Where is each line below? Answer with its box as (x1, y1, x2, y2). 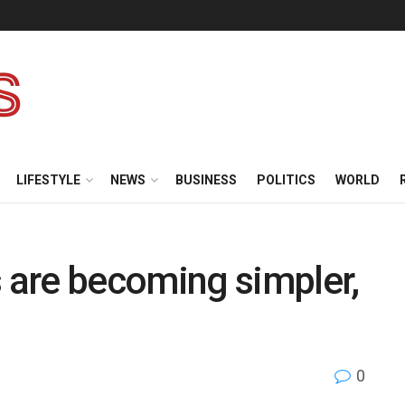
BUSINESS (175, 173, 237, 187)
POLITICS (257, 173, 316, 187)
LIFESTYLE (16, 173, 80, 187)
